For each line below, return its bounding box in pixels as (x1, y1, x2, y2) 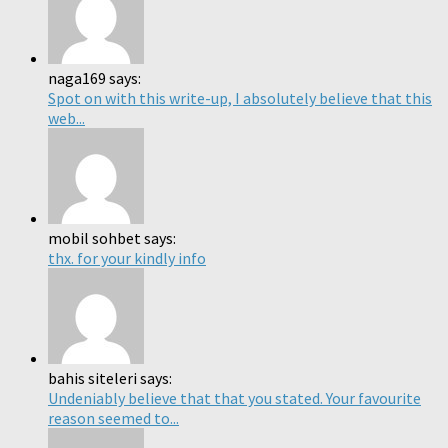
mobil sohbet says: (48, 228, 176, 249)
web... (48, 108, 85, 129)
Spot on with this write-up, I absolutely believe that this (48, 88, 432, 109)
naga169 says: (48, 68, 141, 89)
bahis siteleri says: (48, 368, 172, 389)
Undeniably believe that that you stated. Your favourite (48, 388, 421, 409)
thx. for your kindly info (48, 248, 206, 269)
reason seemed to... (48, 408, 179, 429)
